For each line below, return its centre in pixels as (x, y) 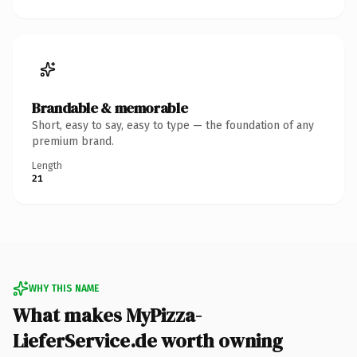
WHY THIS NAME (64, 288)
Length (47, 165)
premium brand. (73, 141)
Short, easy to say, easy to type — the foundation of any (173, 125)
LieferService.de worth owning (148, 340)
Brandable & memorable (110, 108)
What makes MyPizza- (107, 315)
